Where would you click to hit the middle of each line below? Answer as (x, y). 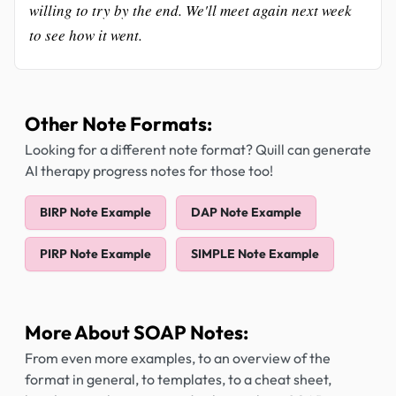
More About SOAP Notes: (137, 332)
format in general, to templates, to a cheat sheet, (178, 379)
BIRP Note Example (95, 212)
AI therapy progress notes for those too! (149, 171)
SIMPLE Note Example (255, 254)
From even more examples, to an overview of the (178, 358)
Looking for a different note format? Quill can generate (198, 149)
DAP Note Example (246, 212)
